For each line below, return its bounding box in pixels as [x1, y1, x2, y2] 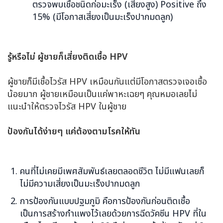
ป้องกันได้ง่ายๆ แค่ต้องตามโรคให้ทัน [7, 124, 140, 138]
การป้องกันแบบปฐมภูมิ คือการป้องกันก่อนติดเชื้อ [20, 194, 190, 208]
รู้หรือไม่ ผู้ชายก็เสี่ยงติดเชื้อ [7, 50, 110, 64]
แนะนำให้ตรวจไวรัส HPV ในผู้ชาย [7, 100, 126, 113]
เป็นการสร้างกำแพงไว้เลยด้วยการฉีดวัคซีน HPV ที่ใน [20, 207, 207, 221]
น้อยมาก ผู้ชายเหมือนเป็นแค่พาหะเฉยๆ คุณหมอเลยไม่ [7, 87, 197, 101]
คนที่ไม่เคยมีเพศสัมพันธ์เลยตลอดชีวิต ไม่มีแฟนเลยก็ [20, 164, 204, 178]
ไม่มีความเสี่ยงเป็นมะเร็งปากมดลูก [20, 177, 140, 191]
